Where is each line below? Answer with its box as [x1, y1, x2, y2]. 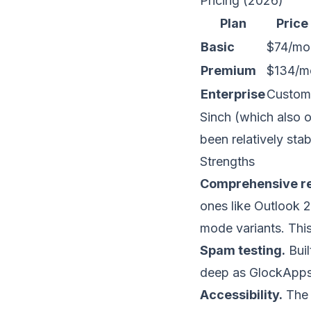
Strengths [200, 154, 255, 169]
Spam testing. [200, 243, 285, 258]
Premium [201, 63, 256, 78]
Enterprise [201, 87, 265, 101]
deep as [200, 265, 249, 280]
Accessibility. [200, 287, 283, 302]
